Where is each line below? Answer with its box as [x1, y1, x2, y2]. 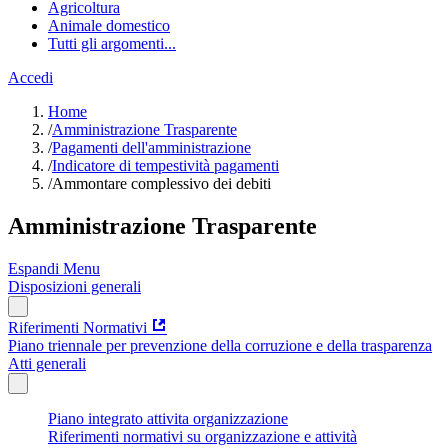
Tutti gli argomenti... [48, 35, 176, 52]
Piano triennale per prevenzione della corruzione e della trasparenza [8, 336, 432, 354]
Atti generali [8, 354, 86, 372]
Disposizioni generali [8, 277, 141, 295]
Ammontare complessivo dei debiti [52, 175, 271, 192]
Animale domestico [48, 17, 170, 34]
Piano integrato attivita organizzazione [48, 409, 288, 427]
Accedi [8, 69, 53, 86]
